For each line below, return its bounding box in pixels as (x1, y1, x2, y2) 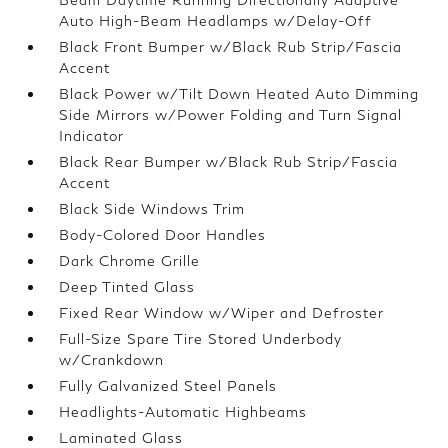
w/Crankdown (59, 351, 165, 368)
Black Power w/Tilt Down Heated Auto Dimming (59, 85, 420, 102)
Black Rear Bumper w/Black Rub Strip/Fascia (59, 153, 399, 170)
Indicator (59, 127, 125, 144)
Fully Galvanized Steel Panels (59, 377, 278, 394)
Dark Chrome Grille (59, 252, 201, 269)
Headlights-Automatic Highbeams (59, 403, 308, 420)
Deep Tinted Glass (59, 278, 196, 295)
